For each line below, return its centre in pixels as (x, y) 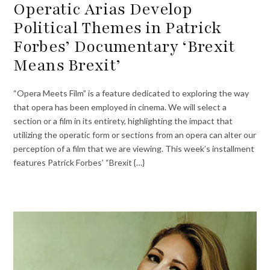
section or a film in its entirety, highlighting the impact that (123, 121)
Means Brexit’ (67, 65)
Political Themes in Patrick (118, 27)
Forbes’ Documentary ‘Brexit (124, 46)
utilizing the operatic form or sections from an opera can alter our (135, 135)
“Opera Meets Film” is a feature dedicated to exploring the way (131, 93)
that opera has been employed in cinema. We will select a (120, 107)
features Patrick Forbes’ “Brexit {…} (79, 163)
